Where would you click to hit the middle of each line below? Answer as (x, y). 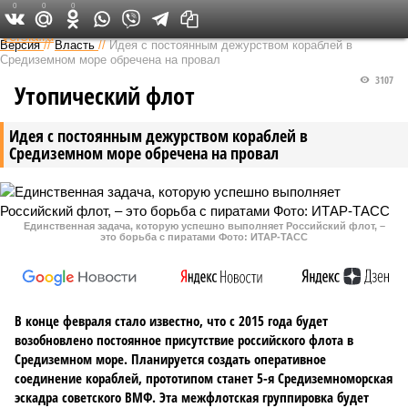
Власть (75, 45)
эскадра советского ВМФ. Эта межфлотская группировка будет (192, 397)
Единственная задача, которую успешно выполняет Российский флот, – (204, 226)
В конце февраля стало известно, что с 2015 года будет (171, 321)
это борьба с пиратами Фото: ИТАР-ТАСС (204, 237)
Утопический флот (105, 96)
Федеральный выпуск (198, 18)
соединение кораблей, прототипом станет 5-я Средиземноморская (204, 378)
